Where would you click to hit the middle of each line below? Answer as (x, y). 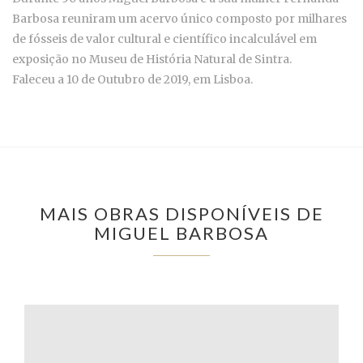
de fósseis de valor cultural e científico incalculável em (164, 38)
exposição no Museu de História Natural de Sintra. (152, 59)
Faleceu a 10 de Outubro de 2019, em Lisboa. (132, 79)
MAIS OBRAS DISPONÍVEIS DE (181, 213)
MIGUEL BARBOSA (181, 233)
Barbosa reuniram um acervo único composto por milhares (179, 18)
